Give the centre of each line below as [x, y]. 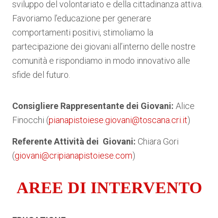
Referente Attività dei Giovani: [75, 141]
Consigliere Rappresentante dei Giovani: [93, 106]
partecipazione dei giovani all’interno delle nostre [104, 46]
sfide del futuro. [41, 75]
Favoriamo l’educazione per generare [82, 18]
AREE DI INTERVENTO [109, 188]
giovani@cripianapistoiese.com [73, 155]
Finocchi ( [30, 120]
